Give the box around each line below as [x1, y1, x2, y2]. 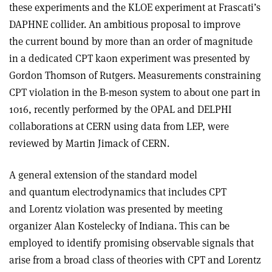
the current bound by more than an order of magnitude [9, 35, 253, 48]
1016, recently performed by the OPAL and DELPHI [9, 103, 231, 116]
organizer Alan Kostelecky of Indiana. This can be [9, 219, 229, 233]
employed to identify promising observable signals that [9, 236, 254, 250]
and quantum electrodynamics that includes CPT [9, 185, 226, 199]
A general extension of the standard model [9, 168, 197, 182]
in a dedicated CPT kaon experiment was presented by [9, 52, 250, 65]
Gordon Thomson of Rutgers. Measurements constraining [9, 69, 261, 82]
